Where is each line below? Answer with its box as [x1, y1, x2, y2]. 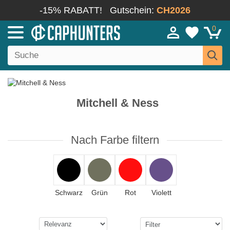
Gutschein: [110, 5, 157, 15]
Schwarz [55, 188, 83, 197]
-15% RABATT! [40, 5, 102, 15]
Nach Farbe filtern [71, 133, 159, 146]
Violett [151, 188, 171, 197]
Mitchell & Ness [73, 97, 159, 109]
